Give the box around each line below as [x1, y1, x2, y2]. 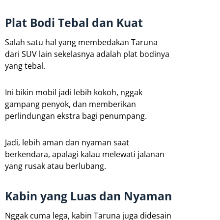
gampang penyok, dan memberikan [5, 98, 136, 110]
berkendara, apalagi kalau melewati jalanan [5, 148, 165, 160]
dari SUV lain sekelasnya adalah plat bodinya [5, 48, 169, 59]
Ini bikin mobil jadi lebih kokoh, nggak [5, 86, 142, 98]
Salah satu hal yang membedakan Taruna [5, 36, 158, 48]
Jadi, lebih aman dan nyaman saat [5, 137, 129, 148]
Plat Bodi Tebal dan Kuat [5, 14, 143, 30]
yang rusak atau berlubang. [5, 160, 106, 171]
